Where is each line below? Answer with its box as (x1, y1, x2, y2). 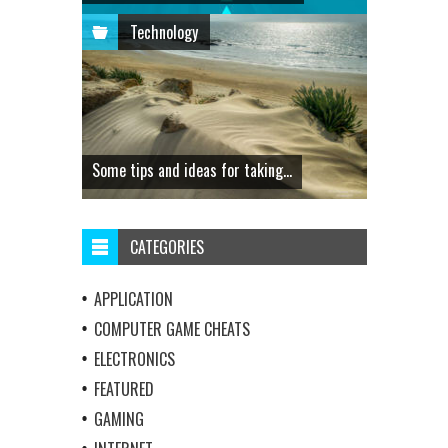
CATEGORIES (129, 234, 204, 259)
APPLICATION (93, 286, 173, 311)
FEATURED (93, 376, 154, 401)
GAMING (93, 406, 144, 431)
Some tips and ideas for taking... (91, 157, 292, 182)
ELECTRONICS (93, 346, 175, 371)
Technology (129, 19, 198, 44)
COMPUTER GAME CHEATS (93, 316, 250, 341)
